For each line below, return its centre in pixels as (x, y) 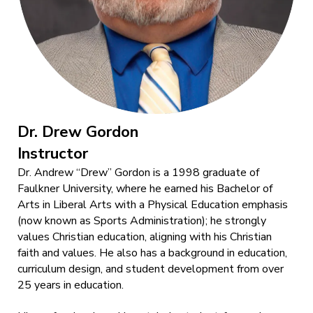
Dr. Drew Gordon (78, 132)
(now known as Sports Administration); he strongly (142, 221)
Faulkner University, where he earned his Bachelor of (145, 189)
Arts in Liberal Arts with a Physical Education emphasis (153, 205)
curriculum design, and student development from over (151, 269)
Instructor (53, 154)
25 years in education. (71, 285)
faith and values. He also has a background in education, (152, 253)
